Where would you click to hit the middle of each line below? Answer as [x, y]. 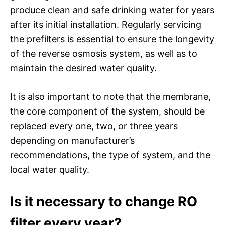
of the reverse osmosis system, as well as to [104, 53]
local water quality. [50, 169]
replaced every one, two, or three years [94, 126]
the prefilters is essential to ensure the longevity [112, 39]
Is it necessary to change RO [104, 201]
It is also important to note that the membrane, [110, 96]
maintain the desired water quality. [83, 68]
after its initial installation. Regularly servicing [106, 24]
